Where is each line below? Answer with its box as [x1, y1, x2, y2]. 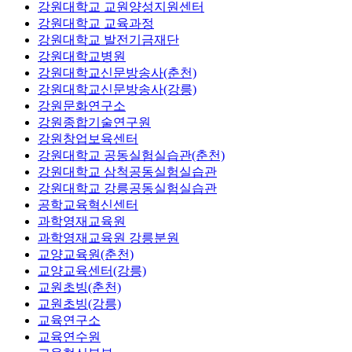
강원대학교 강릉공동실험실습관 [38, 181, 217, 195]
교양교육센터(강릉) [38, 263, 146, 277]
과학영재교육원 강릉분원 [38, 230, 179, 244]
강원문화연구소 [38, 98, 126, 112]
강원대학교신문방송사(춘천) [38, 65, 196, 79]
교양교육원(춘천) [38, 247, 134, 261]
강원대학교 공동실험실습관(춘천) [38, 148, 225, 162]
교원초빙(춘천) [38, 280, 121, 294]
